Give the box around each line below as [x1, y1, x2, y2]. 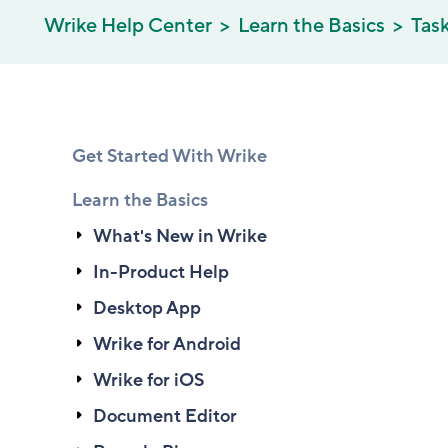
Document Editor [93, 404, 237, 428]
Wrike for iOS [93, 368, 204, 392]
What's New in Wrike [93, 224, 267, 248]
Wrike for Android [93, 332, 241, 356]
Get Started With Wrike [72, 144, 267, 168]
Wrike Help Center [44, 13, 212, 39]
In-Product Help [93, 260, 229, 284]
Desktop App [93, 296, 201, 320]
